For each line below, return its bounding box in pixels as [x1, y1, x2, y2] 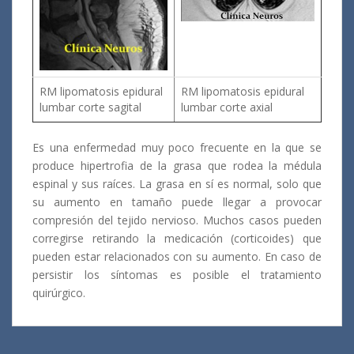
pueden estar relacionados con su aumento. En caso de [32, 249, 322, 264]
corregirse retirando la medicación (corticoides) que [32, 231, 322, 246]
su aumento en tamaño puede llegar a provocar [32, 194, 322, 209]
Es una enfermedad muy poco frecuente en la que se [32, 140, 322, 155]
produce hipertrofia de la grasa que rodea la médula [32, 158, 322, 173]
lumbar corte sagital [40, 100, 141, 115]
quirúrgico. [32, 285, 85, 300]
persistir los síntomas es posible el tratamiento [32, 267, 322, 282]
